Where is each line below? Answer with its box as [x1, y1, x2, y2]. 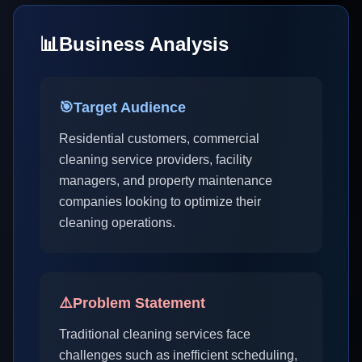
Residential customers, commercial [59, 132, 259, 145]
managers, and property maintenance [59, 174, 272, 187]
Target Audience [74, 99, 186, 116]
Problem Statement [73, 295, 205, 311]
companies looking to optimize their [59, 195, 261, 208]
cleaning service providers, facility [59, 153, 252, 166]
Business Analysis [59, 33, 229, 55]
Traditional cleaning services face [59, 327, 250, 341]
